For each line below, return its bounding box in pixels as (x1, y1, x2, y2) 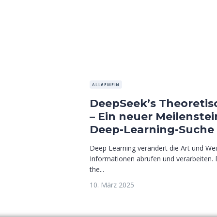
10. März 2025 (90, 180, 134, 190)
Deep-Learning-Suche (90, 123, 214, 137)
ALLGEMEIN (92, 82, 120, 88)
